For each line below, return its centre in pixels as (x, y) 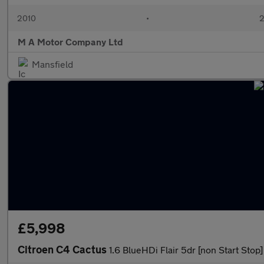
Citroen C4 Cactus (63, 249)
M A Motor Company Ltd (70, 42)
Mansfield (52, 64)
